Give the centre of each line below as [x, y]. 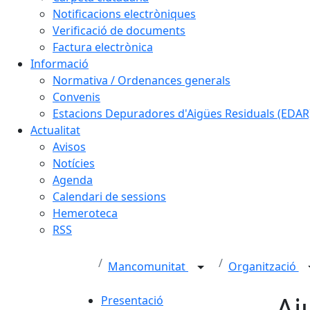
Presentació [132, 300]
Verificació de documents [119, 30]
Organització [263, 267]
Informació [60, 64]
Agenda [73, 180]
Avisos [69, 147]
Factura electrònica [103, 47]
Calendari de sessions [109, 197]
